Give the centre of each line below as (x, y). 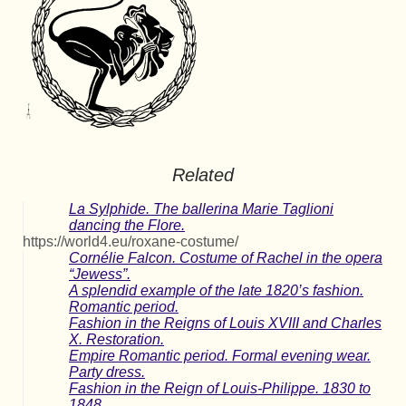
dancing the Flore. (127, 225)
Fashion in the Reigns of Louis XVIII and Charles (225, 323)
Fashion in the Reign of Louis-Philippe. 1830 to (220, 388)
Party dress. (107, 372)
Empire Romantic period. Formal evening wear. (220, 355)
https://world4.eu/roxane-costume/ (130, 241)
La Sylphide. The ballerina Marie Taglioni (201, 208)
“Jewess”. (100, 274)
